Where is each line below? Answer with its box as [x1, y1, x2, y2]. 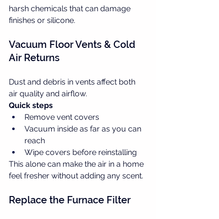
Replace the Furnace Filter [9, 194, 131, 206]
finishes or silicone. [9, 15, 75, 25]
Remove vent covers [24, 112, 99, 122]
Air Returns [9, 51, 60, 64]
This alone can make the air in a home [9, 159, 146, 169]
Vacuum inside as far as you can [24, 124, 143, 133]
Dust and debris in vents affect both [9, 77, 137, 87]
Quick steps [9, 100, 53, 110]
